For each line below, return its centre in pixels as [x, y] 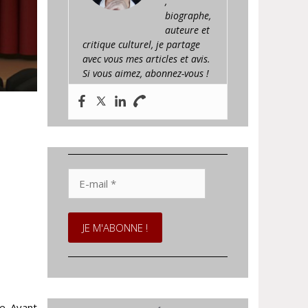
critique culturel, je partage [141, 44]
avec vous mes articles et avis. [146, 58]
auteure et [187, 30]
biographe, [188, 15]
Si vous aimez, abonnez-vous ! [145, 73]
